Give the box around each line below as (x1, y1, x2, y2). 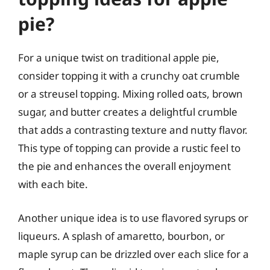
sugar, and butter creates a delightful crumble (18, 105, 237, 119)
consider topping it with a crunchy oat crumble (18, 69, 240, 83)
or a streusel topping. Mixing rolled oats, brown (18, 87, 243, 101)
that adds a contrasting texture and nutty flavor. (18, 123, 248, 137)
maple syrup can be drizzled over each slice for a (18, 246, 249, 261)
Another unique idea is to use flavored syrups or (18, 210, 248, 225)
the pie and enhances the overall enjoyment (18, 159, 231, 173)
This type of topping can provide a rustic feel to (18, 141, 240, 155)
